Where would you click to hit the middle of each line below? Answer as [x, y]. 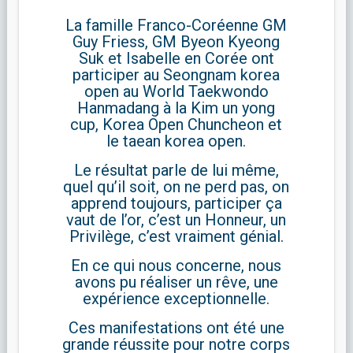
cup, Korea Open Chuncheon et [176, 125]
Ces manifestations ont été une [176, 328]
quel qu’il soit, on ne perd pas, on [176, 187]
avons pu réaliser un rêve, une [176, 282]
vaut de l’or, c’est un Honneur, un [176, 220]
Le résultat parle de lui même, [176, 171]
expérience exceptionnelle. [176, 299]
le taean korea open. [176, 141]
